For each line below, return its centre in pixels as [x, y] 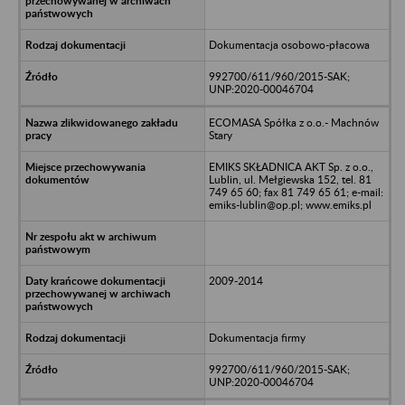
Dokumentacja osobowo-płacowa [289, 44]
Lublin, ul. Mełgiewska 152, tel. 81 [290, 179]
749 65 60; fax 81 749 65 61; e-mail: [296, 192]
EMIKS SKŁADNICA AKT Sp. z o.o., [291, 166]
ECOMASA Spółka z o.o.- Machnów [293, 122]
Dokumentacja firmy [257, 337]
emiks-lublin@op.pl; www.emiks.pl [290, 204]
